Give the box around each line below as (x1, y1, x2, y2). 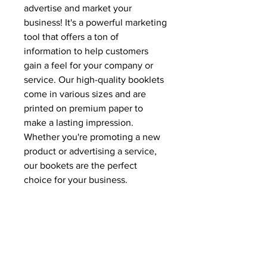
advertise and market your (24, 3, 132, 13)
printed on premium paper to (24, 103, 143, 113)
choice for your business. (24, 175, 128, 185)
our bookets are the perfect (24, 160, 137, 170)
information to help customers (24, 46, 148, 56)
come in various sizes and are (24, 89, 146, 99)
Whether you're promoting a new (24, 132, 160, 142)
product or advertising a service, (24, 146, 157, 156)
